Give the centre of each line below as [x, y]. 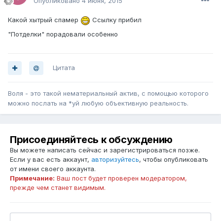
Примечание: [32, 178]
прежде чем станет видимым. [58, 188]
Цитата [64, 68]
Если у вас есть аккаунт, [51, 160]
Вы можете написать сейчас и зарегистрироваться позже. [105, 150]
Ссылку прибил [116, 20]
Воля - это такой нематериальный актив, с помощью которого [108, 93]
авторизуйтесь [115, 160]
